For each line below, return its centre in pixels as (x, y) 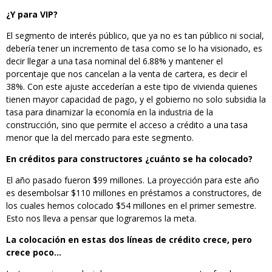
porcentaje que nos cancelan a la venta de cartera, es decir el (127, 73)
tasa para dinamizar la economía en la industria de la (110, 112)
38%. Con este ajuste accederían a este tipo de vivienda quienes (132, 86)
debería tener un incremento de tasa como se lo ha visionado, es (134, 48)
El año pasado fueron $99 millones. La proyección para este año (133, 180)
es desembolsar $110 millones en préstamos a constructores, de (134, 192)
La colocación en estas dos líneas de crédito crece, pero (129, 239)
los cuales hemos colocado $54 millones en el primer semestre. (131, 205)
